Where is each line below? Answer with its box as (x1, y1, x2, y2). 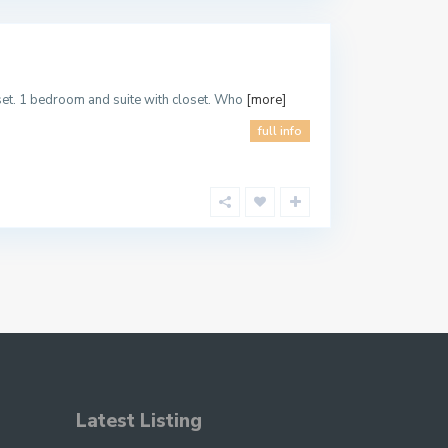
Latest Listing (76, 408, 202, 434)
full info (258, 123, 302, 140)
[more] (246, 91, 286, 110)
